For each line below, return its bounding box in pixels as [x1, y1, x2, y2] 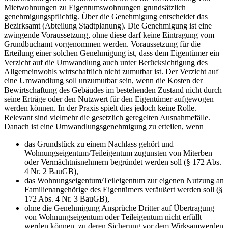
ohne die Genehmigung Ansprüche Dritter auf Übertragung [24, 204, 214, 213]
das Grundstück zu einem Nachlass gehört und [24, 139, 174, 149]
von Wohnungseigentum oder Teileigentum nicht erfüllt [24, 213, 202, 222]
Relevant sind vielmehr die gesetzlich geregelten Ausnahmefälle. [4, 113, 210, 122]
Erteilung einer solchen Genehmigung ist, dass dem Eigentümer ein [4, 49, 219, 58]
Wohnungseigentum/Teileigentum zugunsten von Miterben [24, 149, 212, 158]
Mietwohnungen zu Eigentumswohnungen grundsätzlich [4, 3, 186, 12]
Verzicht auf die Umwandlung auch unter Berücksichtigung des [4, 58, 208, 67]
